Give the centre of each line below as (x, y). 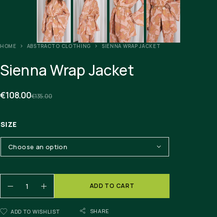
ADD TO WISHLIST (35, 212)
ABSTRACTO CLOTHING (59, 46)
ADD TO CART (112, 186)
